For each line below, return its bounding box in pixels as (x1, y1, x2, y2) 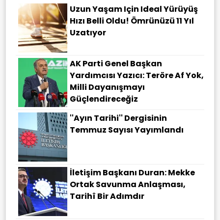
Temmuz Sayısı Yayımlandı (70, 124, 184, 136)
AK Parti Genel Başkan (70, 58, 162, 70)
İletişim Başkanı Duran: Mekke (70, 167, 195, 179)
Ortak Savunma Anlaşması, (70, 179, 186, 191)
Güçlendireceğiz (70, 93, 138, 105)
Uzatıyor (70, 27, 106, 39)
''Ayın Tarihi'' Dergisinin (70, 112, 167, 124)
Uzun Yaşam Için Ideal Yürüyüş (70, 3, 198, 15)
